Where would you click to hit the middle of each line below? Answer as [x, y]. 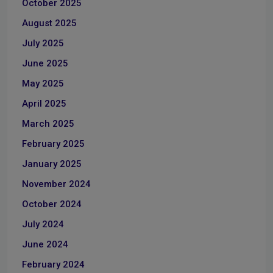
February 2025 [53, 144]
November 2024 [56, 184]
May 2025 [43, 83]
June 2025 [45, 63]
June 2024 [45, 244]
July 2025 [43, 43]
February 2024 [53, 264]
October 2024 [52, 204]
